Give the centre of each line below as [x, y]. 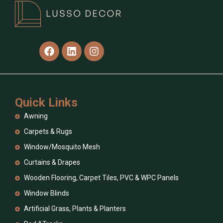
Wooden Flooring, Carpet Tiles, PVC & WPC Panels [101, 178]
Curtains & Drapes [52, 163]
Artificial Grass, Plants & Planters [75, 209]
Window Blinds [46, 193]
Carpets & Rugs [48, 132]
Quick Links [46, 103]
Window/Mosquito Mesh [62, 147]
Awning [36, 116]
